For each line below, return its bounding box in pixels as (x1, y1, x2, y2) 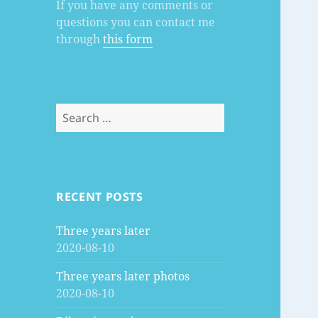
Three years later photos (56, 268, 190, 285)
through (56, 31, 104, 48)
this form (103, 31, 153, 48)
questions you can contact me (56, 14, 216, 31)
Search (55, 104, 94, 120)
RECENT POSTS (56, 189, 143, 205)
